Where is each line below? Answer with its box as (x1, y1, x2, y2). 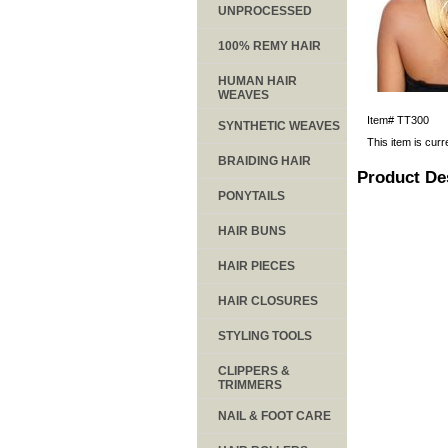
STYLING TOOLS (218, 328, 312, 343)
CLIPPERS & (218, 363, 290, 378)
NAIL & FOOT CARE (218, 408, 331, 423)
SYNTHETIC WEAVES (218, 118, 340, 133)
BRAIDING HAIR (218, 153, 311, 168)
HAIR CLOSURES (218, 293, 318, 308)
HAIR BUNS (218, 223, 286, 238)
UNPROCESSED (218, 3, 312, 18)
